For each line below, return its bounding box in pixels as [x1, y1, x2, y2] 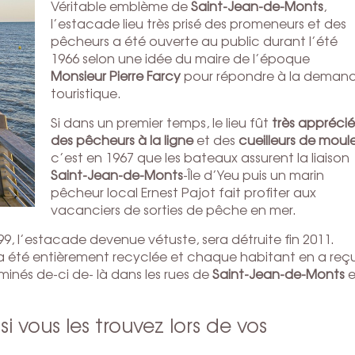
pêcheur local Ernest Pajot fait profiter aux [51, 182, 316, 201]
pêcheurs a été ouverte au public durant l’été [51, 31, 338, 50]
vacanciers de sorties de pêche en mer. [51, 200, 296, 219]
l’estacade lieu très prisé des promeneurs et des [51, 13, 346, 32]
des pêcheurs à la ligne [51, 130, 193, 149]
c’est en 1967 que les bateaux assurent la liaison [51, 147, 349, 166]
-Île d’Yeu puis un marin [183, 165, 324, 184]
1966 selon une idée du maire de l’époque [51, 48, 310, 67]
